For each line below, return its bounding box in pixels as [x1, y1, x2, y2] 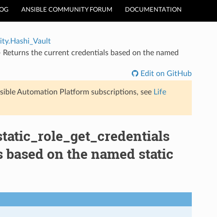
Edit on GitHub [139, 69, 192, 77]
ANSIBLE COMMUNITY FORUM [21, 7, 112, 13]
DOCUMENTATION [125, 7, 182, 13]
